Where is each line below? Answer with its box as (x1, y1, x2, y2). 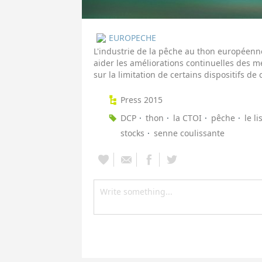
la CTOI (173, 112, 202, 124)
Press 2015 (120, 94, 163, 106)
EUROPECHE (109, 32, 156, 44)
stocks (120, 127, 144, 139)
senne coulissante (154, 127, 225, 139)
